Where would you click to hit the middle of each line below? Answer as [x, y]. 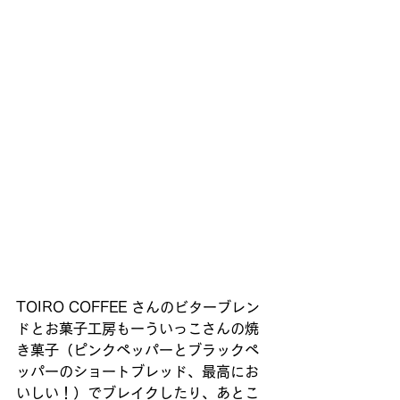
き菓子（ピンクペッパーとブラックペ [137, 350]
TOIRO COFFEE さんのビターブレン [138, 307]
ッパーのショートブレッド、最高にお [137, 371]
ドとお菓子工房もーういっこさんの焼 [137, 328]
